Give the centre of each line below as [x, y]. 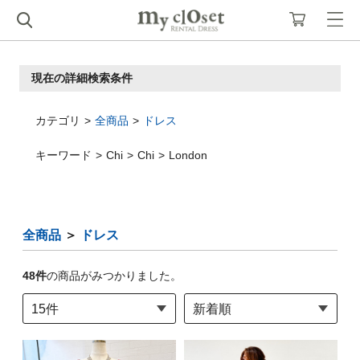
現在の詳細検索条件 [82, 78]
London [188, 155]
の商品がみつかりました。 [114, 276]
